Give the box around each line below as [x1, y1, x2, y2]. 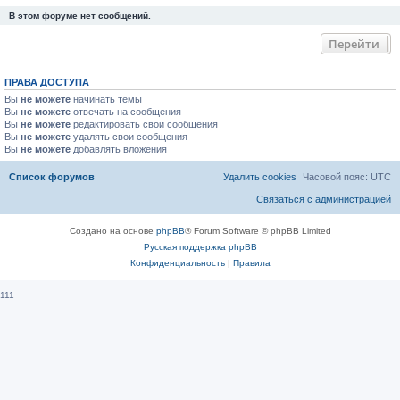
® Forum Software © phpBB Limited [184, 225, 331, 236]
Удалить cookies [223, 171, 296, 182]
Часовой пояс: [303, 171, 371, 182]
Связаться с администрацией [256, 193, 391, 204]
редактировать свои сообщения [71, 119, 218, 129]
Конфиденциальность [129, 257, 225, 268]
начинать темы [71, 94, 142, 104]
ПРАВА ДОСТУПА [4, 77, 89, 87]
